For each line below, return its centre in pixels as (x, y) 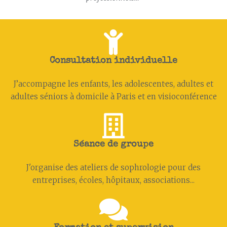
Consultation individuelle (113, 61)
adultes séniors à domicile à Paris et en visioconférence (113, 97)
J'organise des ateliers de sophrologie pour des (113, 167)
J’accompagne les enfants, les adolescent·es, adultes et (113, 84)
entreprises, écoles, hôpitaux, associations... (113, 180)
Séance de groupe (113, 144)
